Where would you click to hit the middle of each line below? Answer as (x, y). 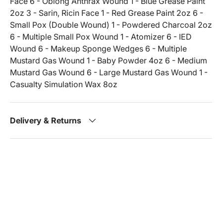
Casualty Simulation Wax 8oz (64, 84)
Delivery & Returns (46, 121)
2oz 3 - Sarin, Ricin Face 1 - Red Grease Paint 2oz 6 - (107, 13)
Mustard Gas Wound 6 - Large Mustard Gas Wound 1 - (109, 73)
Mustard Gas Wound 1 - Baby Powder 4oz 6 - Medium (109, 61)
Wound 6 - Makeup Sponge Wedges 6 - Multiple (98, 49)
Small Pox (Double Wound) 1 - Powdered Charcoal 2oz (111, 25)
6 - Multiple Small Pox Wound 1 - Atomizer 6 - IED (101, 37)
